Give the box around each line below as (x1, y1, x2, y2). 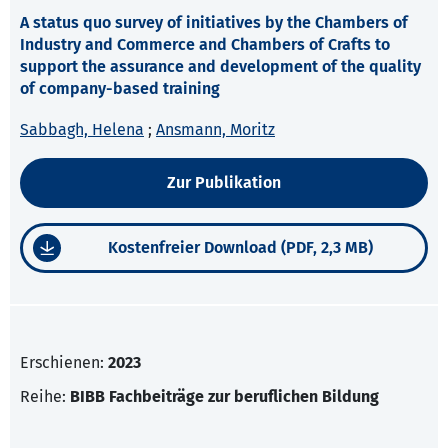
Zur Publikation (167, 173, 281, 193)
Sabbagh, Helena (20, 120, 144, 140)
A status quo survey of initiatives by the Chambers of (20, 13, 408, 33)
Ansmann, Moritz (156, 120, 275, 140)
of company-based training (20, 79, 220, 99)
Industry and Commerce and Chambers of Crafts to (20, 35, 390, 55)
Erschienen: (20, 353, 108, 373)
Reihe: (20, 387, 70, 407)
